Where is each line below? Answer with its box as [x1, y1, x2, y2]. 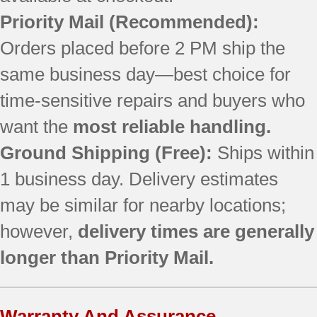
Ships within [212, 142, 314, 163]
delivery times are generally [78, 220, 314, 242]
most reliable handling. [73, 115, 271, 137]
